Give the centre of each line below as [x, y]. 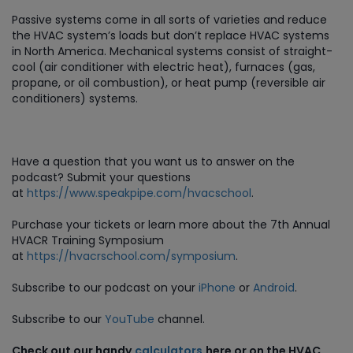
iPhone [217, 288]
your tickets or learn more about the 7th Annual [198, 225]
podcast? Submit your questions [101, 177]
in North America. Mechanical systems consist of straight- [172, 51]
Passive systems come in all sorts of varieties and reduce [169, 20]
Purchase [39, 225]
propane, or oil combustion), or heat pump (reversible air [169, 83]
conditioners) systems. [75, 98]
